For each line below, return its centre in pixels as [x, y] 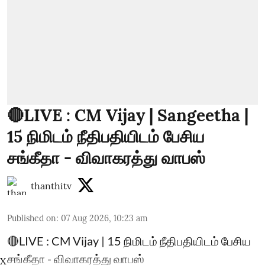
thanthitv [51, 186]
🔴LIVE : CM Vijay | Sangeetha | [128, 115]
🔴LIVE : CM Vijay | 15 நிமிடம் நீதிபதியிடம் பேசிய [129, 241]
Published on [32, 218]
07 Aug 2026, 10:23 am [104, 218]
